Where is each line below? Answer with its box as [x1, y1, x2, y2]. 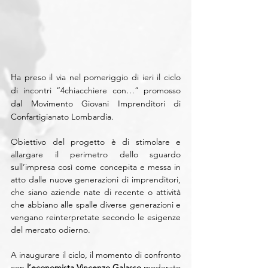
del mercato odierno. [11, 224, 90, 235]
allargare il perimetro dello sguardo [11, 149, 181, 160]
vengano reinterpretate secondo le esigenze [11, 212, 181, 223]
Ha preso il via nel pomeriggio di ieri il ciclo [11, 72, 181, 83]
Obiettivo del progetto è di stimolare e [11, 136, 181, 147]
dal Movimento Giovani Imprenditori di [11, 98, 181, 109]
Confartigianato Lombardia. [11, 111, 114, 122]
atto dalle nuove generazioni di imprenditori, [11, 174, 181, 185]
